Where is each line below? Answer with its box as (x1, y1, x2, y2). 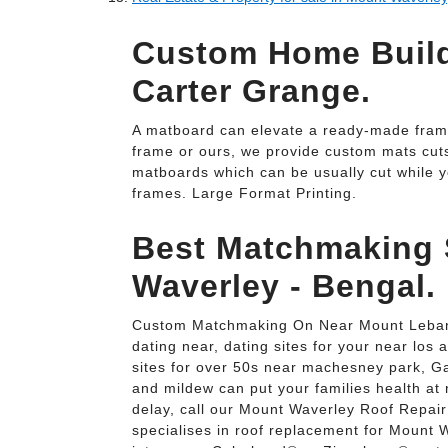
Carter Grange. (132, 73, 371, 109)
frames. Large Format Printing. (132, 185, 357, 201)
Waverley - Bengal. (132, 268, 436, 304)
